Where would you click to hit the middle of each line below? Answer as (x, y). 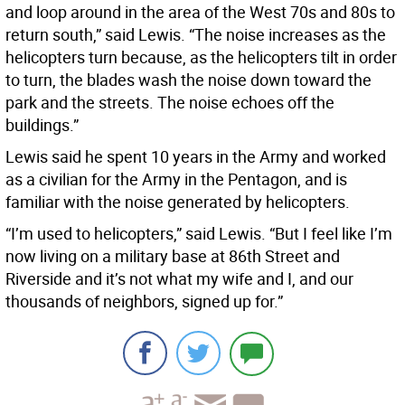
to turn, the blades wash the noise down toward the (188, 80)
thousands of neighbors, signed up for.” (144, 301)
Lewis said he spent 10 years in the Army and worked (196, 157)
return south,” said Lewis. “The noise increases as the (196, 35)
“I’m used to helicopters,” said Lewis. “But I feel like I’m (199, 234)
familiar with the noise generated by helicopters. (178, 202)
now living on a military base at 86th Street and (173, 256)
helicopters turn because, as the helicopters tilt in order (201, 57)
